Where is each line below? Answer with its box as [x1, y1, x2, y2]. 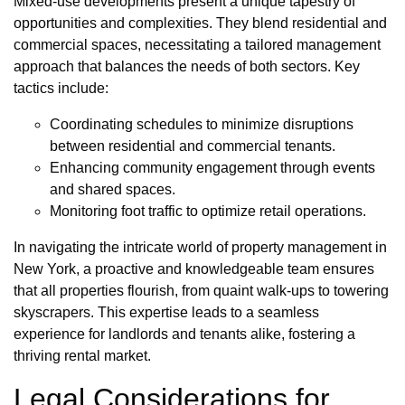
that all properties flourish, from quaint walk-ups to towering [14, 283, 389, 299]
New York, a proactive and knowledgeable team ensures [14, 261, 374, 278]
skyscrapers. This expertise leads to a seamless [14, 305, 319, 321]
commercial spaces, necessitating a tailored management [14, 37, 381, 53]
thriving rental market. [14, 348, 151, 364]
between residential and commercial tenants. [50, 138, 335, 155]
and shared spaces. [50, 182, 175, 198]
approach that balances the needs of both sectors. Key [14, 59, 360, 75]
